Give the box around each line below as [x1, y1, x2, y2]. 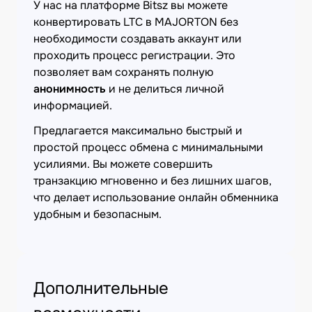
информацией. [33, 98, 112, 113]
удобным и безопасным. [33, 207, 162, 221]
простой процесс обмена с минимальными [33, 140, 263, 155]
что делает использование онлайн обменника [33, 190, 279, 205]
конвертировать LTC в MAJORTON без [33, 15, 238, 29]
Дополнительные [33, 278, 169, 299]
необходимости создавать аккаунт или [33, 31, 242, 46]
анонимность [33, 81, 106, 96]
